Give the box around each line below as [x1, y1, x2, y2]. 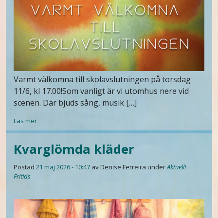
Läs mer [14, 116, 37, 126]
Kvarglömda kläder [14, 141, 134, 158]
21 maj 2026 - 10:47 [36, 163, 90, 172]
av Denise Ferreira [91, 163, 146, 172]
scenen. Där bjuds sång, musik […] [14, 97, 137, 109]
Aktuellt [167, 163, 186, 172]
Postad [14, 163, 36, 172]
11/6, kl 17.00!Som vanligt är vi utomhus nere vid [14, 86, 189, 97]
